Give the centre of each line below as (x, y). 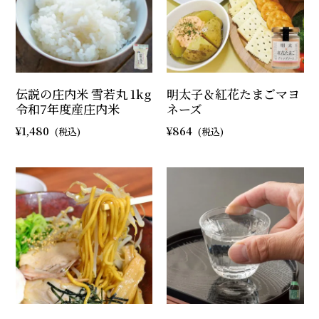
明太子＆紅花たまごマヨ (233, 93)
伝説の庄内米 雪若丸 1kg (83, 93)
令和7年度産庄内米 (67, 108)
